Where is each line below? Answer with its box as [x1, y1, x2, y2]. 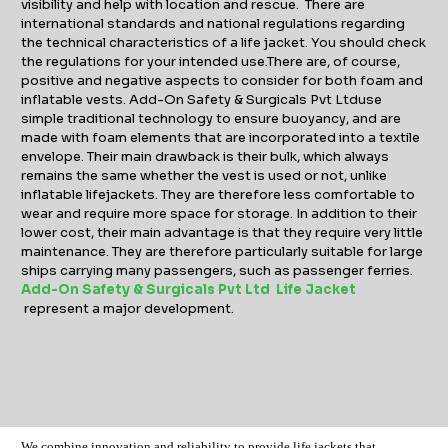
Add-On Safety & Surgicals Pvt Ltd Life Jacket [21, 281, 357, 299]
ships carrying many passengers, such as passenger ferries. [21, 262, 414, 280]
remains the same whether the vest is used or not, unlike [21, 167, 388, 185]
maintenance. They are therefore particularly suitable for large [21, 243, 424, 261]
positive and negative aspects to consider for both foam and [21, 72, 424, 90]
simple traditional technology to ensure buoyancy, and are [21, 110, 402, 128]
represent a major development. [21, 300, 238, 318]
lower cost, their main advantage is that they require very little [21, 224, 424, 242]
